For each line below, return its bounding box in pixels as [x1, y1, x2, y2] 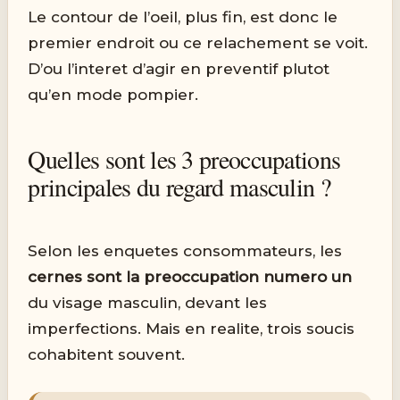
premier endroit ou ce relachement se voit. [28, 33, 369, 52]
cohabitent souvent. [28, 345, 186, 363]
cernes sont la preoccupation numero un [28, 267, 353, 286]
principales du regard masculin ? [28, 169, 330, 204]
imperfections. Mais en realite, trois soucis [28, 319, 355, 337]
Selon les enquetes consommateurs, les [28, 241, 343, 260]
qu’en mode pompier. [28, 85, 199, 104]
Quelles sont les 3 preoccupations [28, 141, 341, 176]
